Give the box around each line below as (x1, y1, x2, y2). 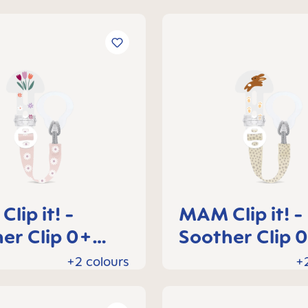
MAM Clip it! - (179, 202, 303, 225)
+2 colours (67, 254, 129, 269)
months (179, 247, 247, 270)
